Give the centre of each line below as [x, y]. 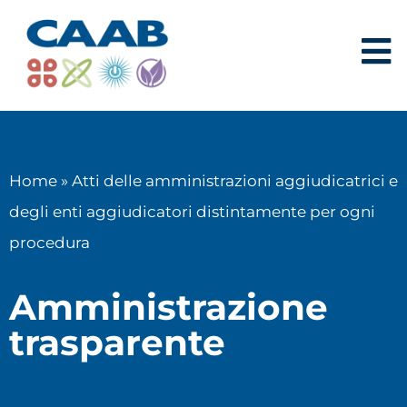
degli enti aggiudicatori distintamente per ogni [192, 212]
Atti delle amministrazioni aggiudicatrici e [235, 181]
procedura [50, 243]
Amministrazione [169, 308]
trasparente [117, 343]
